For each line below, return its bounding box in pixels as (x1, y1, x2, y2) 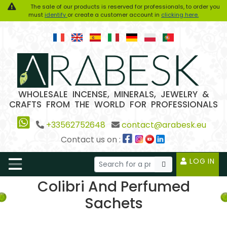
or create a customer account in (67, 10, 161, 19)
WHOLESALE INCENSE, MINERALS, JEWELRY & (18, 88, 209, 101)
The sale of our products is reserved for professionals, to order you (28, 2, 220, 11)
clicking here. (161, 10, 199, 19)
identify (45, 10, 67, 19)
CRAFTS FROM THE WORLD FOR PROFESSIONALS (9, 98, 218, 111)
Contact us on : (61, 134, 121, 146)
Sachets (84, 194, 143, 214)
